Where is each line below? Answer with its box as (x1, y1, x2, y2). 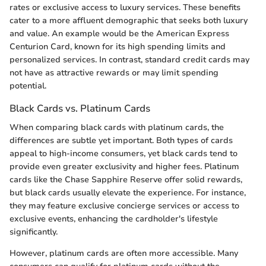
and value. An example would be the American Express (9, 28, 229, 40)
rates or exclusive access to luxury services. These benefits (9, 2, 240, 14)
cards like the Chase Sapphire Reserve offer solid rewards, (9, 173, 242, 185)
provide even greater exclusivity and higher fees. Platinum (9, 160, 239, 172)
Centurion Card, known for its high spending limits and (9, 41, 226, 53)
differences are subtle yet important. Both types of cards (9, 134, 233, 146)
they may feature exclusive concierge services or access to (9, 199, 239, 211)
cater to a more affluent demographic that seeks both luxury (9, 15, 248, 27)
